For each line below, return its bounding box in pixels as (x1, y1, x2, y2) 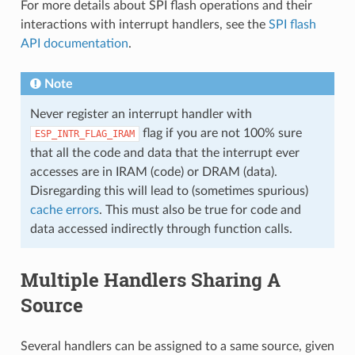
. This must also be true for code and (98, 203, 301, 216)
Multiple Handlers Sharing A (20, 266, 281, 292)
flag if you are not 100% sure (139, 126, 302, 139)
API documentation (20, 36, 128, 50)
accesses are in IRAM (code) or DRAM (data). (29, 165, 277, 178)
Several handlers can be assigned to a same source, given (20, 339, 334, 353)
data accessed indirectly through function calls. (29, 222, 292, 235)
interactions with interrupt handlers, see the (20, 17, 269, 31)
